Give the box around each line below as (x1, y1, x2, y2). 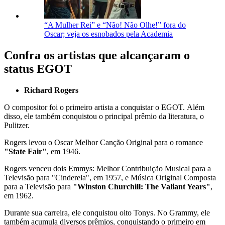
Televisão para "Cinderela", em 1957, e (4, 173, 131, 182)
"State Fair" (4, 147, 47, 156)
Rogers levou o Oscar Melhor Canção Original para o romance (4, 138, 203, 147)
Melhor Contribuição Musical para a (96, 164, 211, 173)
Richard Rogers (24, 85, 78, 94)
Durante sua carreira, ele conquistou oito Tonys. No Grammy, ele (4, 208, 210, 217)
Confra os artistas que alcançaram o (4, 48, 190, 62)
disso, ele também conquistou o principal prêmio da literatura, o (4, 111, 204, 121)
